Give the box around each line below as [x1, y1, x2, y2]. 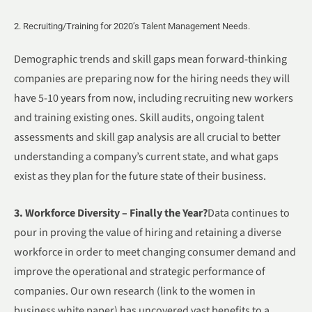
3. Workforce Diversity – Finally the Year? [14, 205, 208, 221]
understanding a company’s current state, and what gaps [14, 148, 279, 164]
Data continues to [208, 205, 290, 221]
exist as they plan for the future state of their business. [14, 168, 266, 184]
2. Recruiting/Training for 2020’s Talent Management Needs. [14, 21, 250, 32]
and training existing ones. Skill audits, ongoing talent [14, 109, 264, 125]
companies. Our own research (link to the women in [14, 283, 256, 299]
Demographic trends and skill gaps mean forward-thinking [14, 51, 287, 67]
